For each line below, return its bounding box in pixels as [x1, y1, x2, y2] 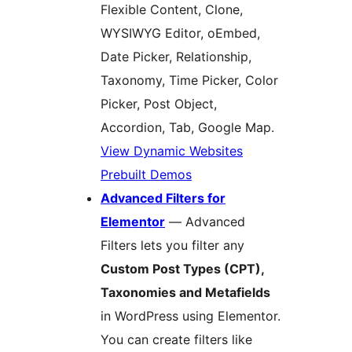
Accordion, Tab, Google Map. [101, 119, 274, 136]
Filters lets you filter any [101, 237, 244, 254]
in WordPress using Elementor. [101, 308, 280, 324]
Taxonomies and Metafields [101, 284, 270, 301]
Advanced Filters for [101, 190, 225, 207]
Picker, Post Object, [101, 96, 217, 112]
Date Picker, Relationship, [101, 49, 251, 65]
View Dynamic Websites [101, 143, 243, 159]
